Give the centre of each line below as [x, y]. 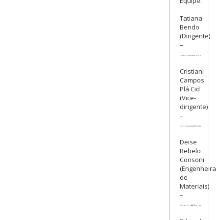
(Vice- [188, 98]
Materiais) [194, 186]
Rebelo [190, 151]
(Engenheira [198, 169]
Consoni [192, 160]
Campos [192, 80]
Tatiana [191, 18]
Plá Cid [190, 89]
